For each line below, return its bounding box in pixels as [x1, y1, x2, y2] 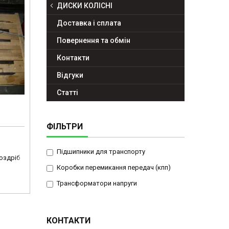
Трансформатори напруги [57, 179, 137, 188]
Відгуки [57, 71, 83, 80]
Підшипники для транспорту [57, 148, 145, 156]
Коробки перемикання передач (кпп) [57, 164, 171, 172]
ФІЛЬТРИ [47, 122, 83, 132]
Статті [57, 88, 78, 97]
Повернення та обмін [57, 36, 130, 45]
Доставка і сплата [57, 19, 121, 28]
